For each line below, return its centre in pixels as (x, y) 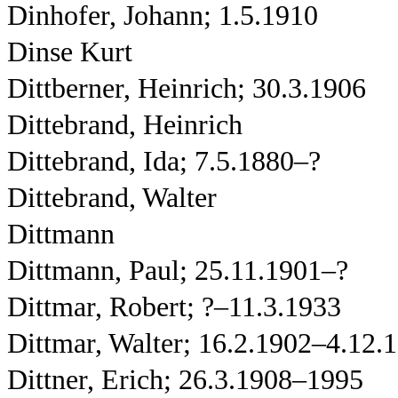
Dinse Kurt (70, 52)
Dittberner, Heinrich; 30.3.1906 (187, 88)
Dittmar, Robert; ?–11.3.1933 (174, 307)
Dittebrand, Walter (112, 198)
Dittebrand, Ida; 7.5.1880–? (164, 161)
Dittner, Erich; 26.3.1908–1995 (185, 380)
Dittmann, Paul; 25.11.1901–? (178, 271)
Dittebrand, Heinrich (125, 125)
